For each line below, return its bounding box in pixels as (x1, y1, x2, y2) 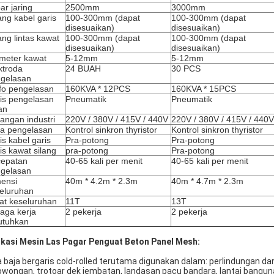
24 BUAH (65, 64, 101, 73)
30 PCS (171, 64, 201, 73)
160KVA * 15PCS (171, 84, 236, 94)
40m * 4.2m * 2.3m (65, 176, 138, 186)
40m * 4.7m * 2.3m (171, 176, 243, 186)
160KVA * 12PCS (65, 84, 130, 94)
